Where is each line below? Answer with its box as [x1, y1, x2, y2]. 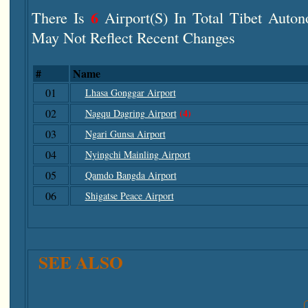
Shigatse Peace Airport [85, 189, 174, 202]
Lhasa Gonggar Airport [85, 86, 176, 99]
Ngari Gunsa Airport [85, 127, 166, 140]
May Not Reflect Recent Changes [31, 27, 235, 47]
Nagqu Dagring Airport [85, 107, 177, 120]
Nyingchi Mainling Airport [85, 148, 190, 161]
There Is [31, 7, 91, 27]
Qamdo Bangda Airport [85, 168, 177, 181]
